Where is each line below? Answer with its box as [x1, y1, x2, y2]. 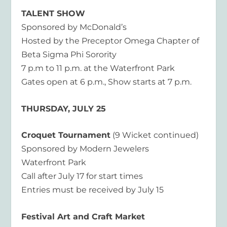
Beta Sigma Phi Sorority [21, 50, 117, 60]
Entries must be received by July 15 [21, 185, 164, 195]
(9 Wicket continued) [110, 130, 199, 140]
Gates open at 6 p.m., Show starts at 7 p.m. [21, 77, 192, 87]
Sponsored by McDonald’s [21, 22, 127, 32]
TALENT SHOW [21, 9, 86, 19]
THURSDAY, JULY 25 [21, 103, 106, 113]
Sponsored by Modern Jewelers [21, 144, 149, 154]
